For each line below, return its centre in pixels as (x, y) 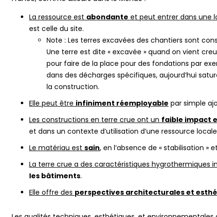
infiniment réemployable (122, 103)
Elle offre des (52, 192)
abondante (107, 17)
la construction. (73, 86)
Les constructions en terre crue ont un (95, 119)
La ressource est (58, 17)
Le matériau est (57, 147)
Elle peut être (52, 103)
